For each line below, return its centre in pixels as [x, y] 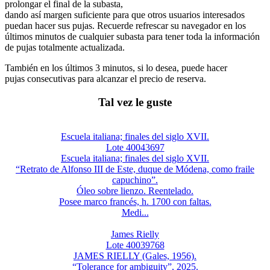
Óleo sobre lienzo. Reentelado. [135, 190]
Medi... [135, 212]
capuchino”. [135, 180]
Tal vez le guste [135, 102]
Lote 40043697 [135, 147]
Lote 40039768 [135, 245]
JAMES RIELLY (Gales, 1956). [135, 256]
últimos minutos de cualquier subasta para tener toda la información [132, 37]
